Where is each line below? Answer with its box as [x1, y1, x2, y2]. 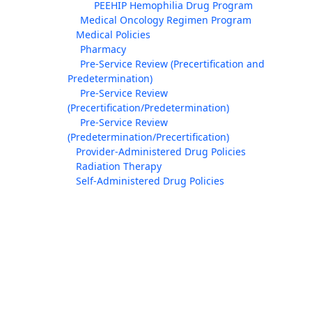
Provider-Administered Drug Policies [76, 145, 246, 158]
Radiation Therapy [76, 159, 162, 173]
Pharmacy [80, 42, 126, 56]
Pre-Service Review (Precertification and [80, 57, 265, 70]
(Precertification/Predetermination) [68, 101, 229, 114]
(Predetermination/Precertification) [68, 130, 229, 143]
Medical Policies [76, 28, 150, 41]
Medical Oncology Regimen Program [80, 13, 251, 26]
